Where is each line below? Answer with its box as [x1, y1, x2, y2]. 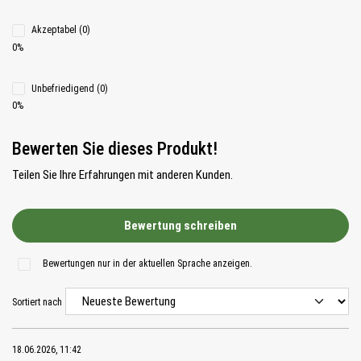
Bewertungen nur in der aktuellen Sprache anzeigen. [42, 258, 252, 270]
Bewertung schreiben [124, 218, 237, 233]
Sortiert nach [12, 296, 62, 308]
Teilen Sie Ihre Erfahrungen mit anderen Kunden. [12, 168, 233, 183]
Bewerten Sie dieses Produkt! [12, 139, 218, 160]
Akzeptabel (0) [31, 24, 90, 36]
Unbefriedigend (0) [31, 82, 108, 94]
